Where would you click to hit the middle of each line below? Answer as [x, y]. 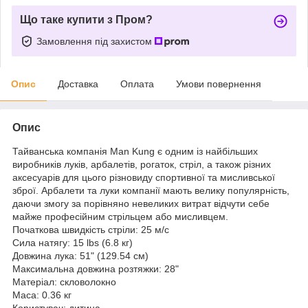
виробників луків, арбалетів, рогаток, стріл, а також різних [142, 164]
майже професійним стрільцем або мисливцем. [120, 216]
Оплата [137, 84]
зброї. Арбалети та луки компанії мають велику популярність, [151, 190]
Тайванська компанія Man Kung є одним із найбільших [135, 151]
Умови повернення [219, 84]
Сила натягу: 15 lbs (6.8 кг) [73, 242]
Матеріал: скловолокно [64, 282]
